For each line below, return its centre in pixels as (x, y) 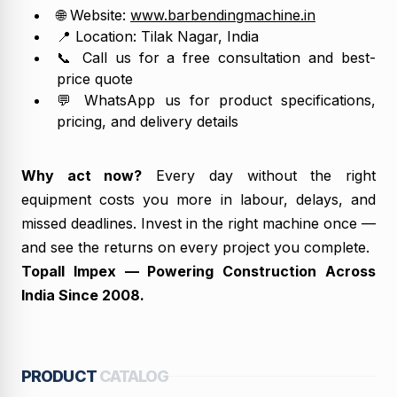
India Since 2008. (83, 295)
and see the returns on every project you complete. (195, 247)
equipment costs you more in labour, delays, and (198, 199)
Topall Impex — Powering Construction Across (198, 271)
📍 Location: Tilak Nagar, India (158, 36)
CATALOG (134, 376)
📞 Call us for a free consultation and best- (216, 57)
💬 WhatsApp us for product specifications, (216, 100)
